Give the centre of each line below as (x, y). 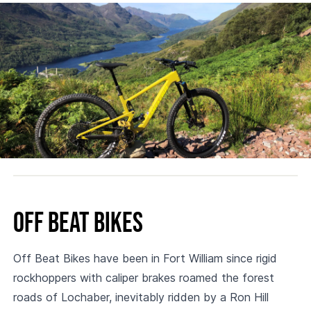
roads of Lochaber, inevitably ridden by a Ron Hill (141, 297)
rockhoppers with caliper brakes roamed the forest (143, 278)
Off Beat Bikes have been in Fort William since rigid (145, 258)
